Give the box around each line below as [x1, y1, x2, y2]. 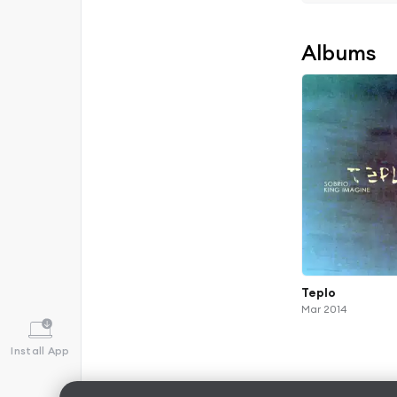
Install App [11, 343, 70, 357]
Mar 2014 [301, 302, 347, 316]
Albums [301, 38, 378, 66]
